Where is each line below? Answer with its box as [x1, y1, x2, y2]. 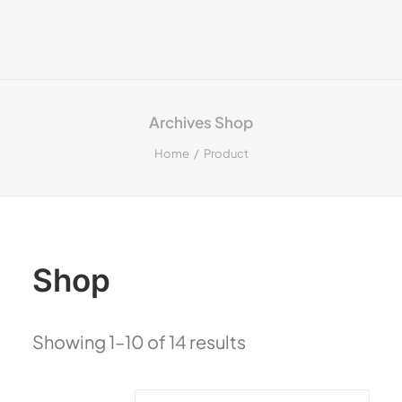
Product [203, 146, 249, 161]
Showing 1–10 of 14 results [32, 330, 246, 353]
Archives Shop [149, 112, 253, 132]
